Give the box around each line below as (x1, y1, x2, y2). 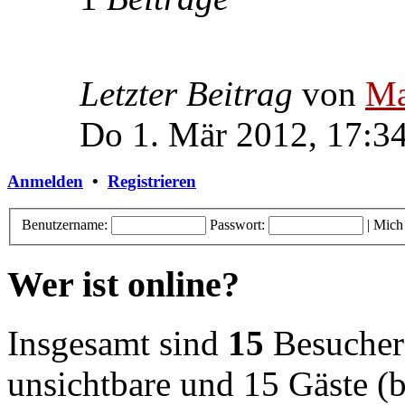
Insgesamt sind (7, 323, 228, 363)
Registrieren (108, 171, 196, 191)
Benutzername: (22, 217, 108, 233)
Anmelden (7, 171, 83, 191)
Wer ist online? (7, 263, 240, 305)
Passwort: (210, 217, 265, 233)
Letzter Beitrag (80, 74, 293, 114)
